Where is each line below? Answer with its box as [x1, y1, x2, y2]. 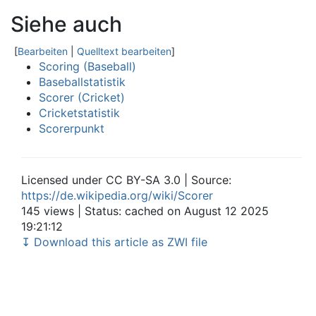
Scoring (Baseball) [39, 59, 136, 73]
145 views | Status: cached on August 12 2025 [21, 204, 269, 218]
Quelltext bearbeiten [77, 45, 171, 57]
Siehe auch [11, 11, 122, 37]
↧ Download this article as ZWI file [21, 235, 207, 249]
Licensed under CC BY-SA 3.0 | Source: [21, 173, 231, 187]
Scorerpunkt [39, 121, 104, 135]
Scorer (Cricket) [39, 90, 125, 104]
